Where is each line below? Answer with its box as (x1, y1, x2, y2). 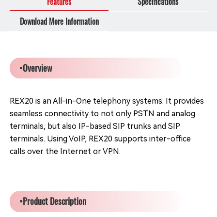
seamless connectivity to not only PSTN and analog (10, 109, 195, 119)
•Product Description (19, 195, 87, 208)
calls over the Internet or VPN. (10, 147, 121, 156)
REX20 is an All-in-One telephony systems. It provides (10, 96, 204, 106)
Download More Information (19, 15, 99, 27)
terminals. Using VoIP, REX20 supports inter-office (10, 134, 191, 144)
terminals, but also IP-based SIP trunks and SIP (10, 122, 180, 131)
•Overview (19, 61, 53, 74)
